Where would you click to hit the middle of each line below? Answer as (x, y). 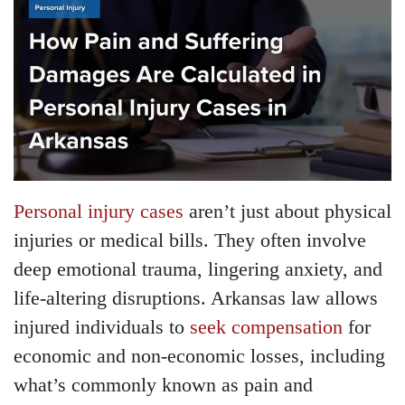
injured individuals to (102, 328)
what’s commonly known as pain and (163, 386)
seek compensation (266, 328)
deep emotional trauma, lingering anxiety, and (198, 270)
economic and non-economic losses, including (199, 357)
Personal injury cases (99, 212)
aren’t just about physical (287, 212)
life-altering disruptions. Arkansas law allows (196, 299)
